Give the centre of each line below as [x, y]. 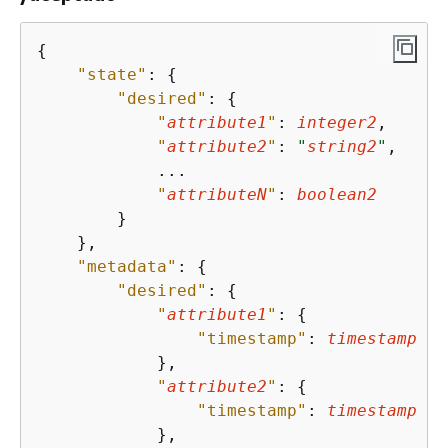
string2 [342, 146]
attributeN [217, 194]
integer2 [337, 122]
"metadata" [127, 266]
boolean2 [337, 194]
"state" [112, 74]
